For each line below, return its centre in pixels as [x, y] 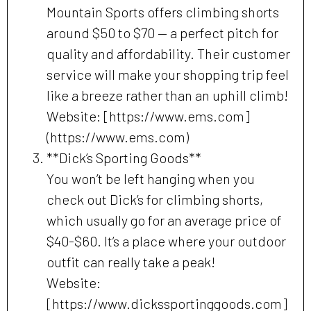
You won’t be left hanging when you [151, 179]
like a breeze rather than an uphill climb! [167, 95]
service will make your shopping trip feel [168, 75]
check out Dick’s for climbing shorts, [155, 200]
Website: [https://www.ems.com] [148, 116]
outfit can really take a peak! [131, 262]
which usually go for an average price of [164, 220]
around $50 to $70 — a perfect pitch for [162, 33]
